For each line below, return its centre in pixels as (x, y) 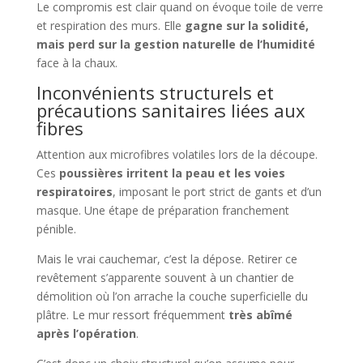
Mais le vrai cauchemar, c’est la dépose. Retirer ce (167, 259)
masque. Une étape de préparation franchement (162, 211)
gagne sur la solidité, (246, 26)
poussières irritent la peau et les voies (172, 173)
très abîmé (260, 315)
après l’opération (86, 334)
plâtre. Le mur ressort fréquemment (132, 315)
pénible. (56, 229)
